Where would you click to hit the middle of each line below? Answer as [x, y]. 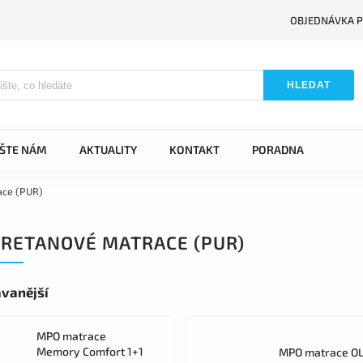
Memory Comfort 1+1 [90, 351]
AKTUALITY [108, 149]
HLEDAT [309, 85]
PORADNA [278, 149]
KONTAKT [194, 149]
